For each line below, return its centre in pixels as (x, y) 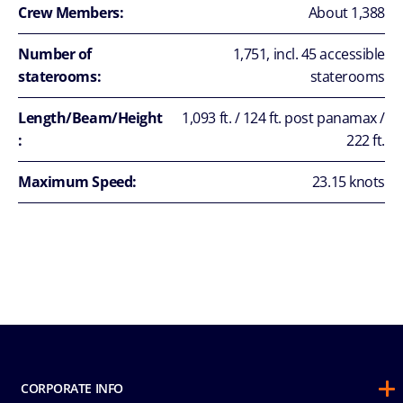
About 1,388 (346, 12)
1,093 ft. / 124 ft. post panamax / (283, 117)
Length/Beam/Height (90, 117)
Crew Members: (71, 12)
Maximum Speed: (77, 181)
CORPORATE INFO (72, 388)
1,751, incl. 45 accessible (309, 54)
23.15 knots (348, 181)
